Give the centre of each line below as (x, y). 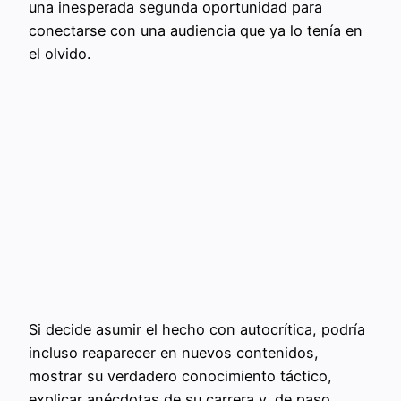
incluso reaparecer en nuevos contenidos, (174, 353)
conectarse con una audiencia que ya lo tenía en (196, 30)
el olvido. (60, 53)
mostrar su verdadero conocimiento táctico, (180, 376)
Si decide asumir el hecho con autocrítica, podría (197, 330)
